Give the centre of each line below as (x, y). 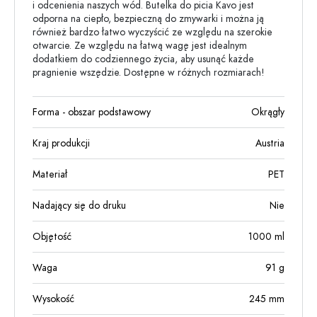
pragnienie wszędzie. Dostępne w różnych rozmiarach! (149, 73)
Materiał (50, 174)
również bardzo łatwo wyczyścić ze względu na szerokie (152, 32)
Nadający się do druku (79, 206)
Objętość (52, 237)
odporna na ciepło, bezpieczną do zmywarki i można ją (148, 19)
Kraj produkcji (61, 143)
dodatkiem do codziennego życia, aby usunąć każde (143, 59)
